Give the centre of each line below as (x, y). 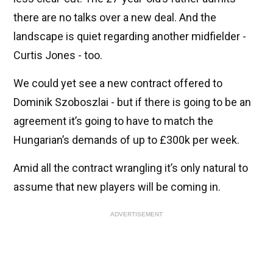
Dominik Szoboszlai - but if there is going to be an (132, 102)
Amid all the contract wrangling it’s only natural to (131, 168)
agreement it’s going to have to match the (113, 121)
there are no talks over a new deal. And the (115, 18)
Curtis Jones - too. (58, 55)
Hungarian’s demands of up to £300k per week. (126, 140)
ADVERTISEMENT (136, 214)
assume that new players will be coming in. (117, 187)
